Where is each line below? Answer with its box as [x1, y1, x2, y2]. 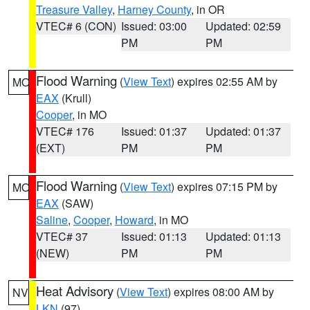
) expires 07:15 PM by [171, 179, 277, 194]
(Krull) [59, 90, 91, 106]
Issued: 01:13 [120, 228, 187, 244]
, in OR [191, 1, 225, 17]
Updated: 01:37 [206, 123, 282, 139]
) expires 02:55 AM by [171, 73, 277, 89]
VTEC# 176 [36, 123, 94, 139]
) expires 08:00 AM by [167, 284, 274, 300]
